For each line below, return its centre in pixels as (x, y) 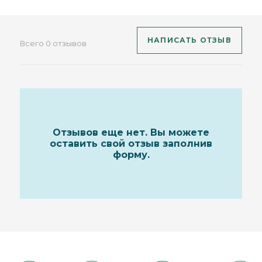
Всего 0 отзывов (53, 43)
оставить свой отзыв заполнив (131, 143)
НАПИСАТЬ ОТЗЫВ (189, 40)
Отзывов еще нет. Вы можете (131, 132)
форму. (131, 154)
